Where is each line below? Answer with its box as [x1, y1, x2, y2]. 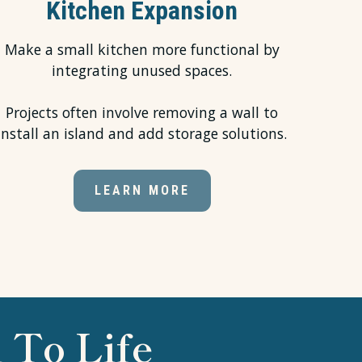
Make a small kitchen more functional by [4, 40, 280, 60]
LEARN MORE [94, 183, 190, 199]
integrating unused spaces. [52, 61, 233, 81]
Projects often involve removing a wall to [6, 103, 279, 123]
